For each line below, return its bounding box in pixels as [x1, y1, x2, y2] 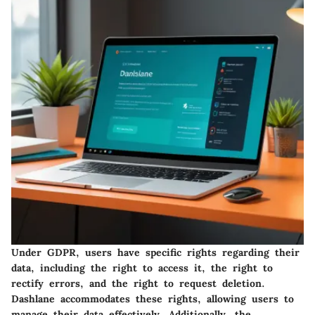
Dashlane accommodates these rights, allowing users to [11, 292, 294, 305]
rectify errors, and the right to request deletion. [11, 276, 265, 290]
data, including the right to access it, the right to [11, 261, 273, 274]
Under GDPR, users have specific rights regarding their [11, 245, 300, 259]
